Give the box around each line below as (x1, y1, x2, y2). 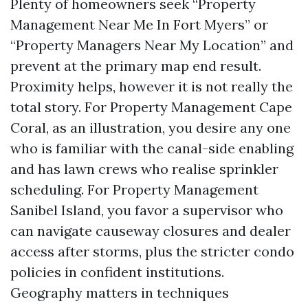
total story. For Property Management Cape (10, 98, 292, 115)
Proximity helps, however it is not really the (10, 78, 293, 95)
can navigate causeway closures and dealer (10, 222, 291, 239)
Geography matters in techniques (10, 284, 229, 301)
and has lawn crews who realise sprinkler (10, 160, 278, 177)
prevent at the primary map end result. (10, 57, 261, 74)
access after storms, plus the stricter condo (10, 243, 294, 260)
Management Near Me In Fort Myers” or (10, 16, 268, 33)
